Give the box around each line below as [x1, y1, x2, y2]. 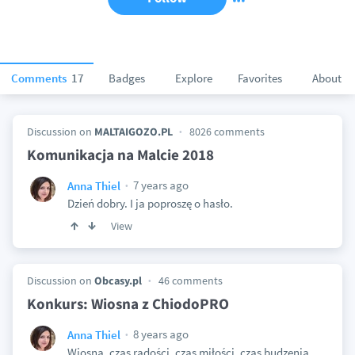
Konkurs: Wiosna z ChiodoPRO [26, 294, 229, 313]
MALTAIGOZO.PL [94, 124, 173, 139]
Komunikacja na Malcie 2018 [26, 145, 214, 164]
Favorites [238, 71, 282, 86]
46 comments [158, 273, 223, 288]
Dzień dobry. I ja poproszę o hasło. [67, 196, 233, 211]
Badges [109, 71, 145, 86]
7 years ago [130, 177, 189, 193]
